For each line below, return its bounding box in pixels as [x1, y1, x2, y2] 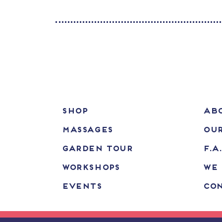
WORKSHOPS [61, 164, 119, 172]
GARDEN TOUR [61, 145, 132, 153]
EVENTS [61, 183, 102, 191]
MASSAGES [61, 126, 112, 134]
